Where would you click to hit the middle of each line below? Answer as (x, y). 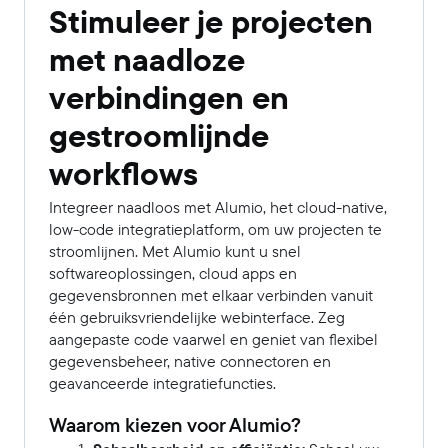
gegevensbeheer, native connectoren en (190, 361)
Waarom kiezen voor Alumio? (175, 425)
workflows (123, 174)
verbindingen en (169, 98)
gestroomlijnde (159, 136)
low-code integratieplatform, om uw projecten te (215, 229)
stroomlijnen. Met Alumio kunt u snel (175, 251)
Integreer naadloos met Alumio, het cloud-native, (218, 207)
